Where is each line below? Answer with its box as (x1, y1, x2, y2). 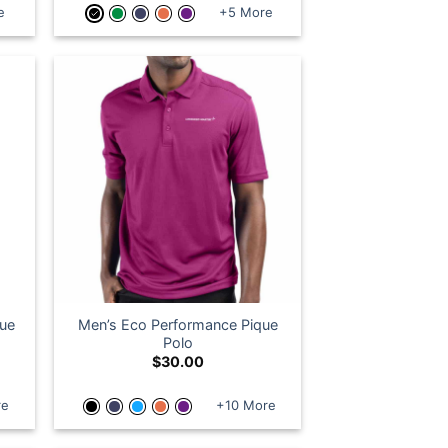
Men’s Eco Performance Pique (77, 316, 278, 333)
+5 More (218, 3, 273, 20)
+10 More (215, 396, 276, 413)
